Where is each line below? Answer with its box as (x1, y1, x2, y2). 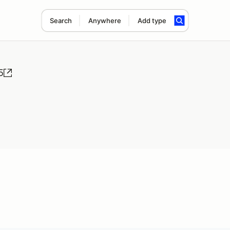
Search (49, 16, 72, 25)
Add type (137, 16, 166, 25)
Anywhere (88, 16, 121, 25)
